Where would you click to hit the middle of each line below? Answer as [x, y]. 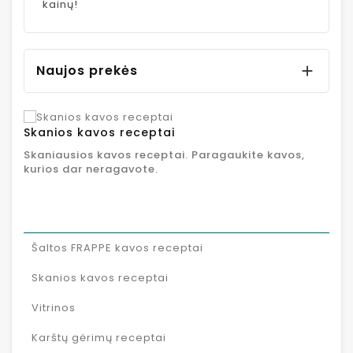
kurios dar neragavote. [91, 169]
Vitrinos [54, 307]
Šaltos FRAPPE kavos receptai [117, 247]
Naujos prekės [87, 71]
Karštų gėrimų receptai [99, 337]
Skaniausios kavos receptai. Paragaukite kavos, [164, 154]
